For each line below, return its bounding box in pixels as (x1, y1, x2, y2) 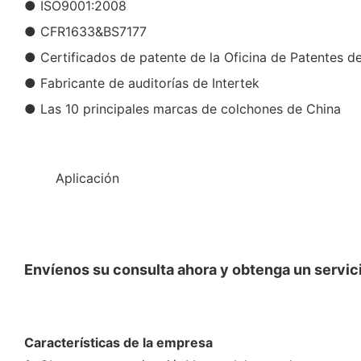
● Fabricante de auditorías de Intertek (24, 74, 259, 91)
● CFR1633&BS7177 (24, 23, 147, 39)
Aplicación (56, 169, 119, 186)
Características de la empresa (24, 334, 213, 351)
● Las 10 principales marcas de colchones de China (24, 100, 341, 117)
